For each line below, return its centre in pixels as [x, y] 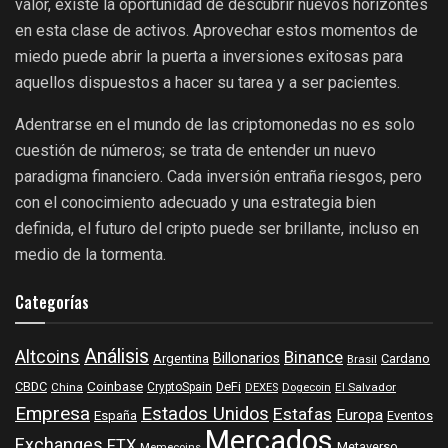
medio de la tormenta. [90, 255]
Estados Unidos [205, 415]
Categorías [52, 302]
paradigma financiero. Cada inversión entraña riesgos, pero [218, 177]
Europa [359, 416]
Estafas [302, 415]
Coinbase [115, 387]
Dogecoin [306, 388]
